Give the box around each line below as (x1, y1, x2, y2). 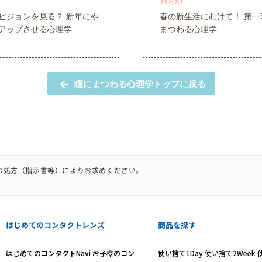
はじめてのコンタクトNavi (5, 248, 91, 258)
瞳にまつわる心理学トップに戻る (74, 79, 206, 89)
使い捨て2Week (204, 248, 256, 258)
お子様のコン (92, 248, 135, 258)
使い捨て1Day (157, 248, 203, 258)
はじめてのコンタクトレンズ (5, 219, 105, 230)
